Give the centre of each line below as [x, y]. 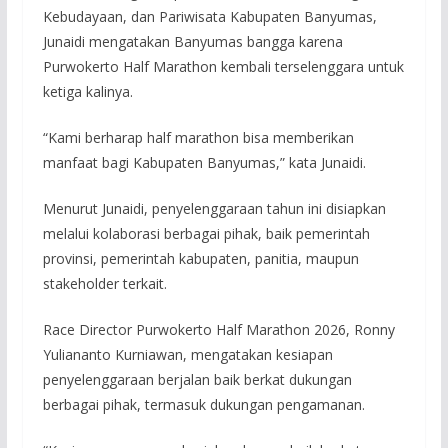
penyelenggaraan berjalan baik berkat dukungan [197, 380]
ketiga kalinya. [87, 92]
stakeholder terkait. [104, 284]
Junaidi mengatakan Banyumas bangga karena [192, 42]
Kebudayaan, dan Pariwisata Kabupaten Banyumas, [209, 17]
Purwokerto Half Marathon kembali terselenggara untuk [223, 67]
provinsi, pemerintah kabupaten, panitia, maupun [200, 259]
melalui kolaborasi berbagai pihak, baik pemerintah [206, 234]
